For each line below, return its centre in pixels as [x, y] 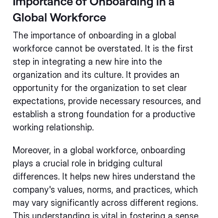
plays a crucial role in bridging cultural [88, 163]
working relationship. [53, 127]
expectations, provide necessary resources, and [107, 101]
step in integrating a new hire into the [87, 62]
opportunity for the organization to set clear [100, 88]
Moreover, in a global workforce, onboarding [99, 150]
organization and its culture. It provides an [96, 75]
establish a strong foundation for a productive [104, 114]
